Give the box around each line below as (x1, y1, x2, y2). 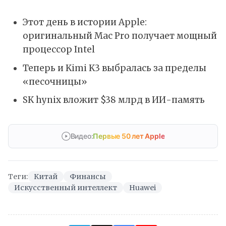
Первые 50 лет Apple (93, 131, 165, 140)
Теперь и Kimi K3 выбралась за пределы (22, 62, 206, 74)
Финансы (70, 172, 106, 181)
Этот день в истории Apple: (22, 17, 147, 28)
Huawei (129, 183, 156, 192)
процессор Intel (22, 44, 95, 55)
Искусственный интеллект (14, 183, 117, 192)
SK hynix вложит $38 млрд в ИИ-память (22, 94, 205, 106)
